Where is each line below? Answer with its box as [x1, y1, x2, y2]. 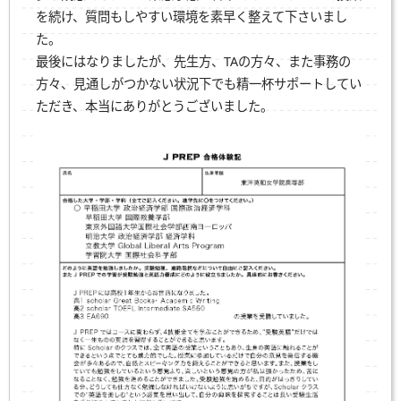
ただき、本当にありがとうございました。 [35, 98, 273, 115]
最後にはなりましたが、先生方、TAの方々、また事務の [35, 53, 351, 71]
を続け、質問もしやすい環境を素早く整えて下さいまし [35, 8, 347, 26]
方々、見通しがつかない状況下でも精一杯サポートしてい [35, 75, 362, 93]
